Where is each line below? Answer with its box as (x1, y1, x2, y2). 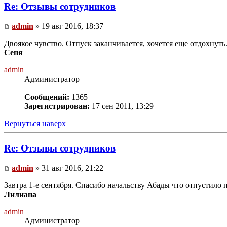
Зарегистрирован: (24, 102, 90, 111)
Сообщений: (24, 93, 69, 102)
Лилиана (4, 190, 36, 199)
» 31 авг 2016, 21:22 (33, 163, 103, 172)
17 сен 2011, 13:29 (90, 102, 154, 111)
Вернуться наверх (4, 119, 66, 128)
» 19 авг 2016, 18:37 (33, 22, 103, 31)
